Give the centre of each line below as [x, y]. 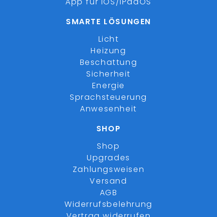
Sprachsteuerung [108, 97]
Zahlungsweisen [108, 169]
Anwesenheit [108, 109]
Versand [108, 181]
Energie [108, 85]
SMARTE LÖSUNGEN [108, 22]
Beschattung [108, 62]
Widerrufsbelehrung [108, 204]
